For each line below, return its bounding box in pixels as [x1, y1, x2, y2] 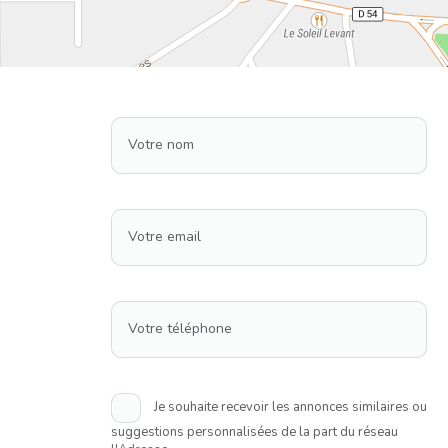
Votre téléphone [127, 319, 232, 339]
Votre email [127, 227, 201, 247]
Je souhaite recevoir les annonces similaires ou [150, 398, 427, 417]
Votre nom [127, 135, 194, 155]
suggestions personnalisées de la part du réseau [110, 423, 398, 442]
